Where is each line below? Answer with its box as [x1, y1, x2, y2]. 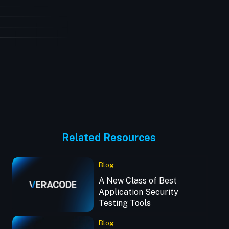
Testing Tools [98, 198, 151, 209]
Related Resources [61, 131, 156, 144]
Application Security [98, 187, 178, 197]
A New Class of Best [98, 176, 177, 186]
